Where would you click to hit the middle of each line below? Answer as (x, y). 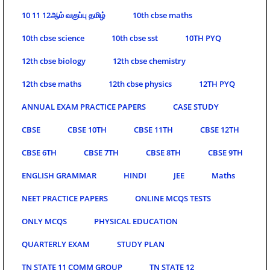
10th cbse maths (162, 15)
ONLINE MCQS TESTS (173, 198)
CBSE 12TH (220, 129)
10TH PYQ (203, 38)
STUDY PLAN (141, 244)
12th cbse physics (140, 83)
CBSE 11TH (153, 129)
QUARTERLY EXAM (56, 244)
